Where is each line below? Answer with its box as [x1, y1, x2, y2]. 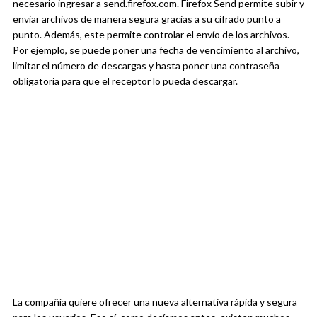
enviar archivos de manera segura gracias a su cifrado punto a [13, 12, 281, 25]
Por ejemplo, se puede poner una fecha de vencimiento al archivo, [13, 43, 299, 56]
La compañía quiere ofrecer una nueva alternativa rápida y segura [13, 295, 297, 308]
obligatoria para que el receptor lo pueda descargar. [13, 74, 238, 87]
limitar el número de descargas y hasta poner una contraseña [13, 59, 279, 71]
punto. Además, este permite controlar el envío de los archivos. [13, 28, 289, 40]
